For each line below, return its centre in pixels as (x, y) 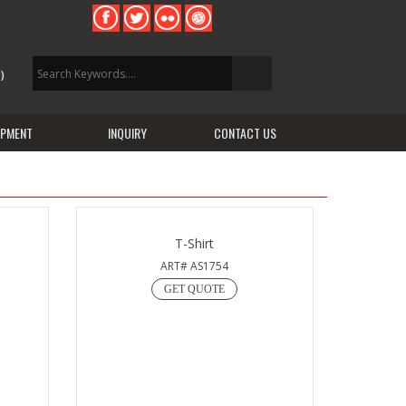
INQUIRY (127, 133)
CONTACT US (245, 133)
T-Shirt (195, 243)
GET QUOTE (195, 289)
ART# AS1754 (195, 266)
